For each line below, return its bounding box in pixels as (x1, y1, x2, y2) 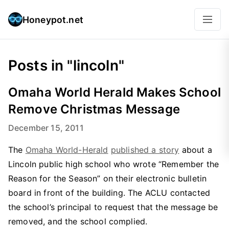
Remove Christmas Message (8, 102, 180, 117)
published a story (110, 145, 179, 155)
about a (179, 145, 212, 155)
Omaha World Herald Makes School (8, 85, 221, 100)
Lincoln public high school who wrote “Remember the (8, 159, 219, 169)
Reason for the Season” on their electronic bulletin (8, 173, 207, 184)
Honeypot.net (22, 14, 83, 25)
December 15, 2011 (8, 123, 84, 133)
